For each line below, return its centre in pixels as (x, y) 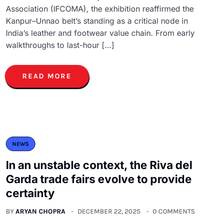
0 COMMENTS (174, 211)
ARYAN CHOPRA (40, 211)
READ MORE (47, 76)
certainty (30, 193)
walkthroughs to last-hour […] (60, 45)
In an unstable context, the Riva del (99, 165)
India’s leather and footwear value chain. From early (100, 33)
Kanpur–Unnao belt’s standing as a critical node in (97, 21)
